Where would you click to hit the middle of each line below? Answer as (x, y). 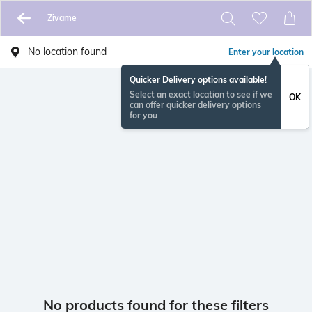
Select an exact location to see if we (201, 94)
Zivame (62, 18)
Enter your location (266, 52)
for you (143, 115)
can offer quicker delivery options (195, 105)
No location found (67, 52)
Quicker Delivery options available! (198, 80)
